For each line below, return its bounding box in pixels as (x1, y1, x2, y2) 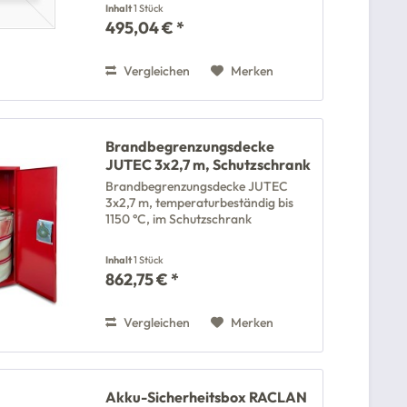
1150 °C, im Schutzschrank (105, 210, 253, 227)
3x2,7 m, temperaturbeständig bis (105, 194, 294, 211)
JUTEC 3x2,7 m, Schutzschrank (105, 154, 312, 174)
